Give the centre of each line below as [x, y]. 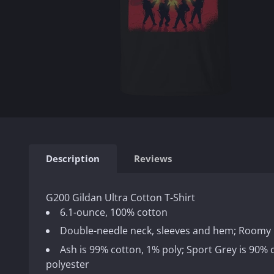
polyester [68, 264]
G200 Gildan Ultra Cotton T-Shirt [120, 198]
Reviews [153, 158]
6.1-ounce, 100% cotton [114, 212]
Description [73, 158]
